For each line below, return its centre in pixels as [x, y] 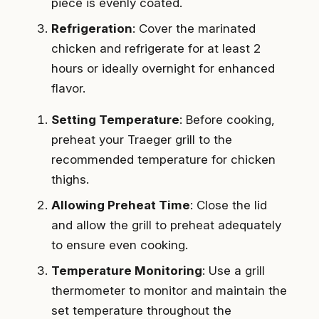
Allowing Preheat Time [121, 205]
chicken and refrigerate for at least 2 [156, 49]
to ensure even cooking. [120, 245]
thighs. [70, 180]
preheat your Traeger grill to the [142, 140]
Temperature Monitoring [127, 271]
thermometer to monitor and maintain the [169, 291]
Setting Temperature [115, 120]
